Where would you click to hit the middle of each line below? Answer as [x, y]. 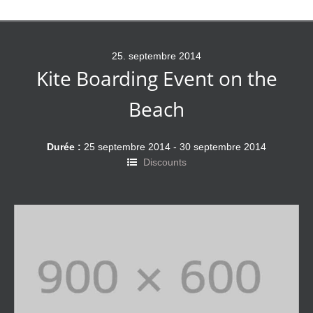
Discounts [165, 162]
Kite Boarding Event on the [156, 78]
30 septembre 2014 [223, 146]
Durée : [64, 146]
